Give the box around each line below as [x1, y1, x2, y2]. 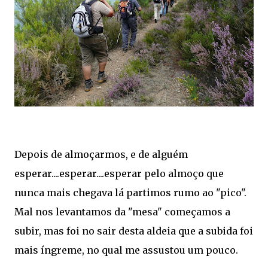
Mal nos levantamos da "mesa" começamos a [14, 206, 230, 218]
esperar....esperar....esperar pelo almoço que [14, 167, 224, 180]
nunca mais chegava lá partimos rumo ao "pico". [14, 187, 246, 199]
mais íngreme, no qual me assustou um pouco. [14, 244, 240, 257]
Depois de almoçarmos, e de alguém [14, 148, 188, 161]
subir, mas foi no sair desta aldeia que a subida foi [14, 225, 253, 237]
